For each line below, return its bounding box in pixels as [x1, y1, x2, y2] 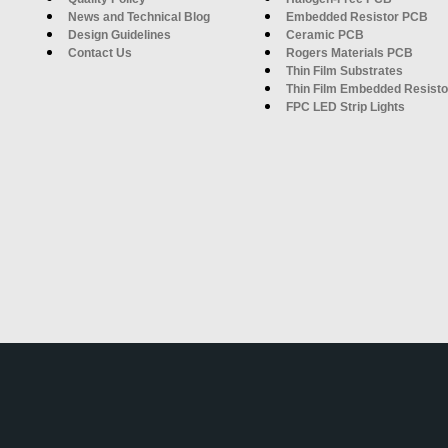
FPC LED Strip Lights [286, 99, 405, 114]
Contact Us [68, 45, 132, 60]
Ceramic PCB [286, 27, 364, 42]
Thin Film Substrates [286, 63, 403, 78]
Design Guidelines [68, 27, 171, 42]
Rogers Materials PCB [286, 45, 413, 60]
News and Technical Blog [68, 9, 210, 24]
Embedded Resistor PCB [286, 9, 428, 24]
